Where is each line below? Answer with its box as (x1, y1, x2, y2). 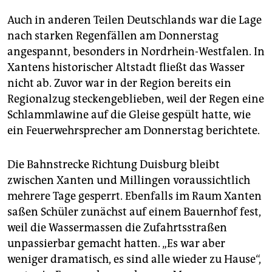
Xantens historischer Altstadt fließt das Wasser (7, 61, 245, 75)
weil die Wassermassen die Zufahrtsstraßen (7, 221, 227, 235)
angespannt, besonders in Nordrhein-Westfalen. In (7, 45, 265, 59)
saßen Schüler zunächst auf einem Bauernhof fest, (7, 205, 261, 219)
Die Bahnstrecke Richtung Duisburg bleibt (7, 158, 220, 172)
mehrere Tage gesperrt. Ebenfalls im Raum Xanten (7, 189, 262, 203)
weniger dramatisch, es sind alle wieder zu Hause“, (7, 253, 261, 267)
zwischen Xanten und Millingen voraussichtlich (7, 174, 250, 188)
